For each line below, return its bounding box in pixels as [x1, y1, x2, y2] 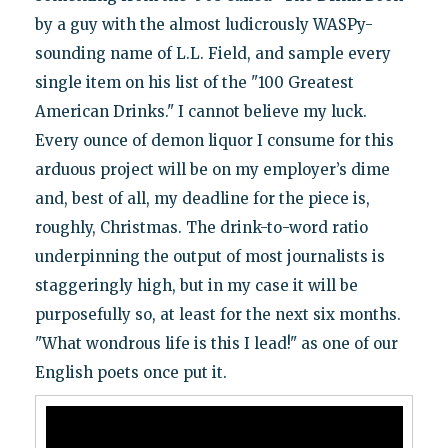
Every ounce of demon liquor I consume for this [34, 130, 394, 150]
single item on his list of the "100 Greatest [34, 72, 354, 92]
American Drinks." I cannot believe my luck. [34, 101, 367, 121]
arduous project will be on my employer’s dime [34, 159, 390, 179]
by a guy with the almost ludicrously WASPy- [34, 14, 373, 34]
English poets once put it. [34, 362, 227, 382]
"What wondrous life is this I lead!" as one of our [34, 333, 398, 353]
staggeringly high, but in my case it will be [34, 275, 358, 295]
